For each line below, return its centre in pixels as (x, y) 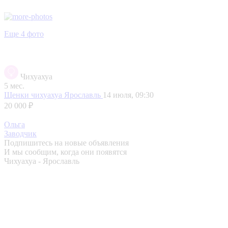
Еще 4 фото (24, 34)
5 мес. (14, 85)
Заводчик (20, 133)
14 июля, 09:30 (128, 95)
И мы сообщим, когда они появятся (65, 152)
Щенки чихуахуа (34, 95)
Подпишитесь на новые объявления (66, 142)
